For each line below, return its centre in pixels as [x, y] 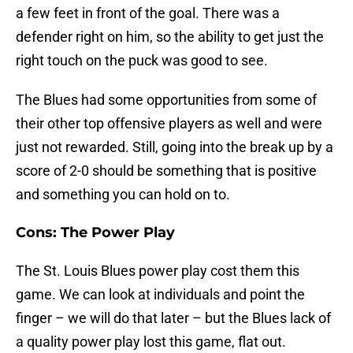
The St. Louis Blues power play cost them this [158, 271]
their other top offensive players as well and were [169, 124]
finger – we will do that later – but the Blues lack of [173, 318]
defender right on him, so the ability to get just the [170, 37]
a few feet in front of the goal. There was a [148, 13]
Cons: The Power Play [95, 233]
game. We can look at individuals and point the [160, 295]
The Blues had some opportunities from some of [166, 100]
